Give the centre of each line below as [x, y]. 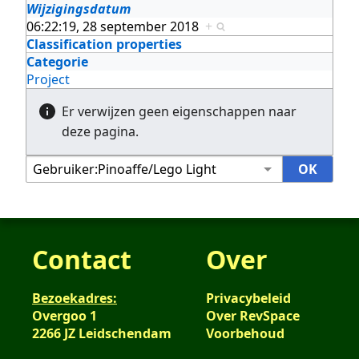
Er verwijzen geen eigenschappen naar [179, 111]
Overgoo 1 [65, 315]
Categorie [57, 61]
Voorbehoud [245, 333]
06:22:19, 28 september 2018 [116, 26]
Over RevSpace [252, 315]
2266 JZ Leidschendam [102, 333]
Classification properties [104, 44]
